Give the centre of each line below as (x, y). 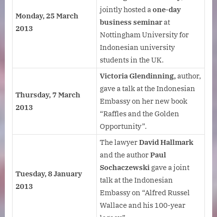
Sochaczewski (125, 168)
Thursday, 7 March (48, 95)
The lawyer (119, 142)
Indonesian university (137, 47)
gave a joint (170, 168)
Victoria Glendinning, (138, 76)
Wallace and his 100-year (143, 205)
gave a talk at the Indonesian (147, 89)
